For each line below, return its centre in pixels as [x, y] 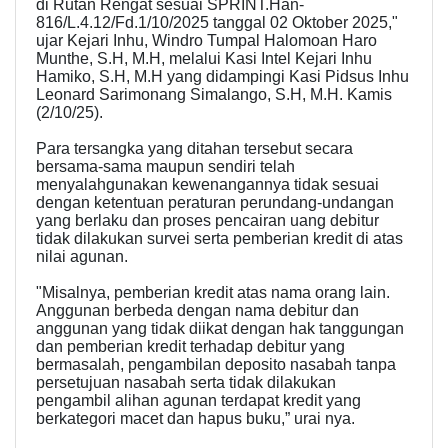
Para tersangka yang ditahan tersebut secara [194, 149]
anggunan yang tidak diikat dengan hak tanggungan [220, 329]
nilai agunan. [82, 257]
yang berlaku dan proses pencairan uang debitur [207, 221]
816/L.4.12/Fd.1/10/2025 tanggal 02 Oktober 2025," [217, 23]
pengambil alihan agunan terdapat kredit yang [198, 401]
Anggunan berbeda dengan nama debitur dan [197, 311]
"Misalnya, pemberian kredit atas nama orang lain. [213, 293]
